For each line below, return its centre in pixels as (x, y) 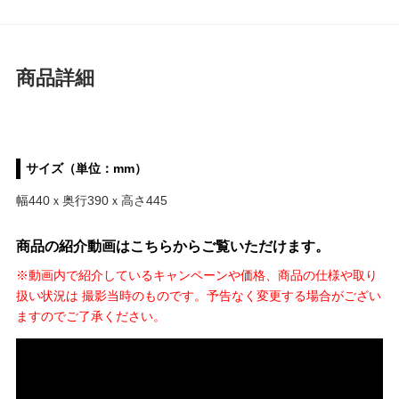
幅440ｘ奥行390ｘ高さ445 (91, 201)
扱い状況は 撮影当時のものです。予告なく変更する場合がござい (198, 295)
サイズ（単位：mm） (87, 169)
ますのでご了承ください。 (90, 316)
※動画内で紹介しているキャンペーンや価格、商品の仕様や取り (196, 275)
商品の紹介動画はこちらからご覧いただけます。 (172, 247)
